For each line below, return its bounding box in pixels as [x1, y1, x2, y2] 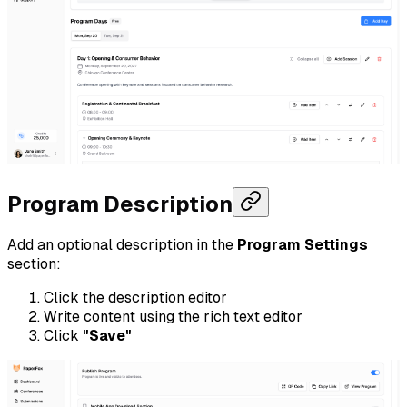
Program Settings [237, 236, 368, 254]
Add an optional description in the [7, 236, 237, 254]
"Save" [83, 327, 132, 345]
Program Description [7, 192, 233, 217]
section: [7, 255, 61, 273]
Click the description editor [44, 289, 227, 307]
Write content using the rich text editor [44, 308, 303, 326]
